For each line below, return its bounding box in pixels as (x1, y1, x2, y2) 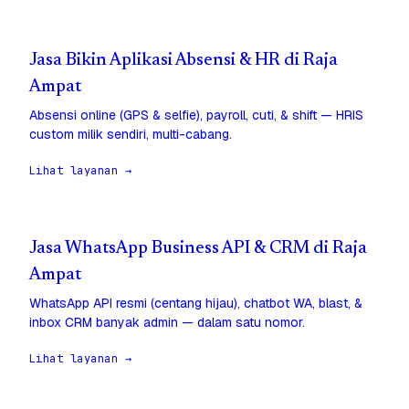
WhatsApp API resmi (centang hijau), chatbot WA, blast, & (29, 295, 362, 312)
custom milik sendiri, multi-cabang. (29, 126, 232, 143)
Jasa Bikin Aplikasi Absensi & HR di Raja (29, 52, 338, 70)
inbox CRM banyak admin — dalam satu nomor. (29, 314, 305, 331)
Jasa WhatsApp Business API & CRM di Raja (29, 240, 367, 258)
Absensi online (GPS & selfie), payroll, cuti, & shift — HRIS (29, 107, 363, 124)
